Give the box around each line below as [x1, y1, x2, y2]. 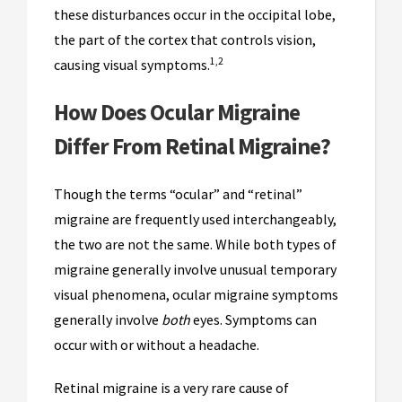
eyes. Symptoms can [190, 310, 317, 328]
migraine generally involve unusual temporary [54, 259, 336, 278]
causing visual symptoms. [54, 55, 210, 74]
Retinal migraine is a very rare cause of [54, 378, 289, 397]
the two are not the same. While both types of [54, 234, 336, 253]
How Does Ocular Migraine [54, 97, 300, 127]
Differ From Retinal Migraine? [54, 131, 330, 161]
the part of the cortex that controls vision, [54, 30, 316, 48]
